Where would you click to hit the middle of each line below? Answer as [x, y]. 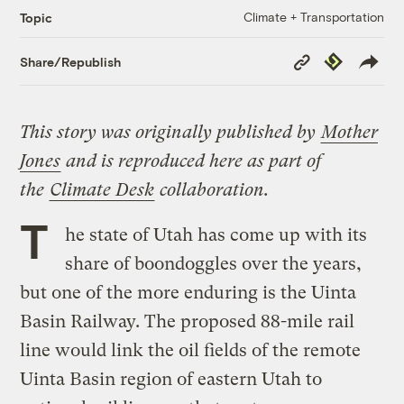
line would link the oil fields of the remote [191, 351]
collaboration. [212, 190]
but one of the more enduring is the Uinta [188, 293]
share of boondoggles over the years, [213, 264]
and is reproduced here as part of [192, 161]
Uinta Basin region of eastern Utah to [171, 380]
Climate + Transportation [313, 17]
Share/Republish [71, 61]
